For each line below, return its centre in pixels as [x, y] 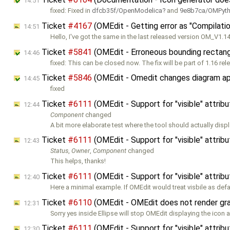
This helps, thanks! [78, 161]
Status [60, 151]
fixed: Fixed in [71, 11]
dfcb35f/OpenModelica [127, 11]
